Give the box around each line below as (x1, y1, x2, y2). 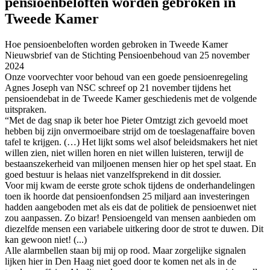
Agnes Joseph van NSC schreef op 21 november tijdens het (5, 82, 231, 93)
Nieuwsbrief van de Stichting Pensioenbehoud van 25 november (5, 49, 250, 60)
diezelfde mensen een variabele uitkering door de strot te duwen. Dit (5, 223, 263, 234)
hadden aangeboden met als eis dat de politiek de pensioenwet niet (5, 201, 256, 212)
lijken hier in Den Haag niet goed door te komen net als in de (5, 256, 236, 266)
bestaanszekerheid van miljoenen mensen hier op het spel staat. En (5, 158, 256, 169)
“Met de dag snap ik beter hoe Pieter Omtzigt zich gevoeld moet (5, 115, 248, 125)
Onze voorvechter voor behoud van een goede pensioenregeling (5, 71, 248, 82)
